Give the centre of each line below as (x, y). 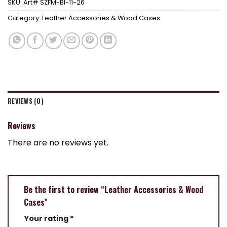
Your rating (47, 218)
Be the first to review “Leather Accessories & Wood (113, 189)
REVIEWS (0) (26, 101)
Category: (25, 18)
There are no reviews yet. (58, 142)
